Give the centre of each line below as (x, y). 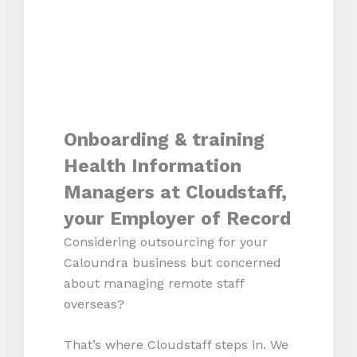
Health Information (153, 166)
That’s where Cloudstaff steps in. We (176, 345)
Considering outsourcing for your (166, 241)
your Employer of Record (177, 218)
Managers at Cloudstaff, (175, 192)
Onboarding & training (164, 139)
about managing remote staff (154, 283)
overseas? (98, 304)
